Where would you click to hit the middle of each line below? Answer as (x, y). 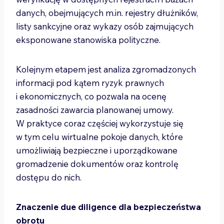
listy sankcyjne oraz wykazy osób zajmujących (105, 26)
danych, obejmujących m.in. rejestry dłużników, (107, 13)
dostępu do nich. (49, 177)
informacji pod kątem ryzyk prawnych (90, 83)
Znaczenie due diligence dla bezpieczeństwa (108, 207)
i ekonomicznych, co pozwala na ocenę (91, 96)
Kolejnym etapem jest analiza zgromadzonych (106, 69)
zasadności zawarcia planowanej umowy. (95, 110)
